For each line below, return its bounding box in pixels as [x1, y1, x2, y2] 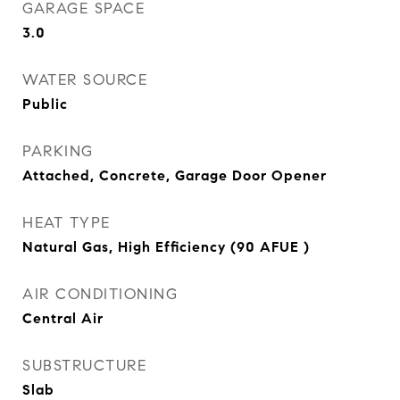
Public [22, 96, 68, 112]
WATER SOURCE [22, 71, 147, 89]
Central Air [22, 310, 104, 327]
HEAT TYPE [22, 213, 111, 232]
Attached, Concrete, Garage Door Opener [22, 167, 327, 184]
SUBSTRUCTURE [22, 356, 146, 375]
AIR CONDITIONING [22, 285, 178, 304]
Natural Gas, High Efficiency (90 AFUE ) [22, 238, 310, 255]
